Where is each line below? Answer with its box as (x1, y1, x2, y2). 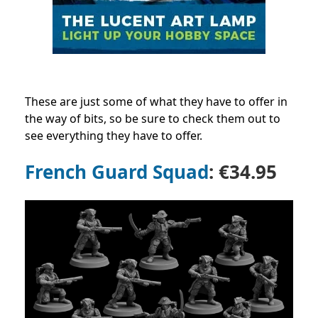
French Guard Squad (25, 158, 209, 185)
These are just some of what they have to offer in (25, 93, 287, 109)
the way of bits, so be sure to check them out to (25, 110, 280, 126)
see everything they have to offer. (25, 127, 202, 143)
